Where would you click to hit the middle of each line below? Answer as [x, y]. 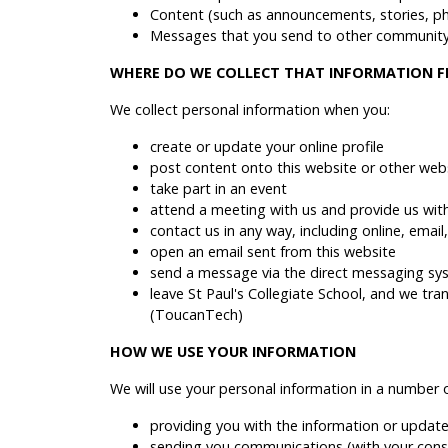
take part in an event [218, 188]
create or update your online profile [267, 146]
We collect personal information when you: [250, 109]
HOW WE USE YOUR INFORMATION [233, 351]
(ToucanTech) [196, 314]
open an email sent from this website [273, 251]
